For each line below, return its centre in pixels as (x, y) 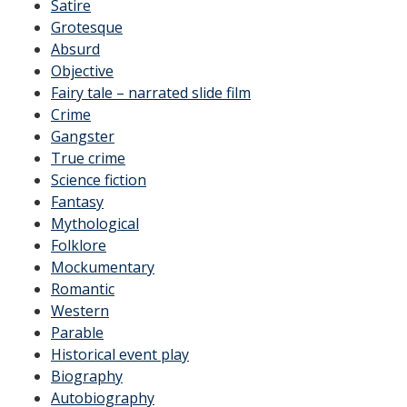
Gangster (83, 136)
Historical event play (120, 354)
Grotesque (87, 27)
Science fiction (99, 180)
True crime (88, 158)
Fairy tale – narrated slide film (151, 93)
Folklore (79, 245)
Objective (82, 71)
